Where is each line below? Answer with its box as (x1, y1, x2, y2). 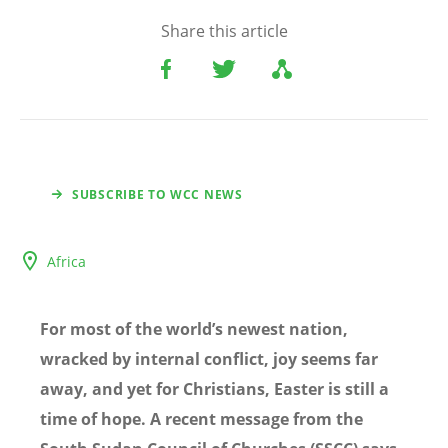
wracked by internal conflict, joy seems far (40, 347, 378, 370)
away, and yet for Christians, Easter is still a (40, 377, 389, 400)
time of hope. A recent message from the (40, 407, 363, 430)
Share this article (160, 19, 288, 42)
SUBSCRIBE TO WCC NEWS (72, 185, 243, 203)
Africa (47, 251, 86, 271)
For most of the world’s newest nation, (40, 317, 348, 340)
